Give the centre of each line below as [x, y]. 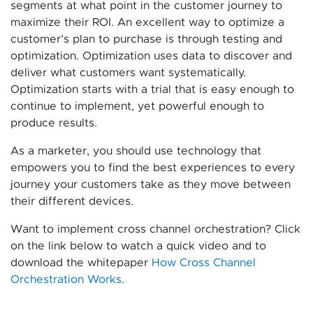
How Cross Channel [204, 262]
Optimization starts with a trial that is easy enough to [152, 89]
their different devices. [72, 201]
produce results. [54, 123]
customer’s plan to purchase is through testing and [146, 39]
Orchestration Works [66, 279]
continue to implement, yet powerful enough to [137, 106]
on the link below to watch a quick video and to [138, 246]
